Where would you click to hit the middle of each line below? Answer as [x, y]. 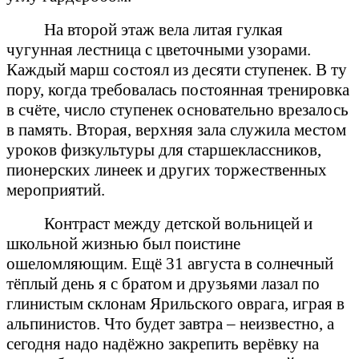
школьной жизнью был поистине [123, 243]
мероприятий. [56, 190]
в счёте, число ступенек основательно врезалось [177, 109]
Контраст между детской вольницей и [179, 223]
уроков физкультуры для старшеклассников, [164, 149]
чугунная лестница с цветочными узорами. [159, 49]
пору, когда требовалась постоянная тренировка [178, 89]
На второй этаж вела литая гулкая [164, 29]
